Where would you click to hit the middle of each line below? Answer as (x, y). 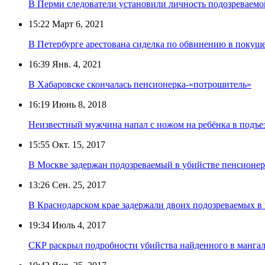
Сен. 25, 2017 (78, 185)
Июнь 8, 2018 (78, 104)
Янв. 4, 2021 (76, 64)
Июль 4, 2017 (78, 225)
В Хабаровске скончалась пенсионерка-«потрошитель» (140, 84)
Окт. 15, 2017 (77, 144)
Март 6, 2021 (77, 24)
